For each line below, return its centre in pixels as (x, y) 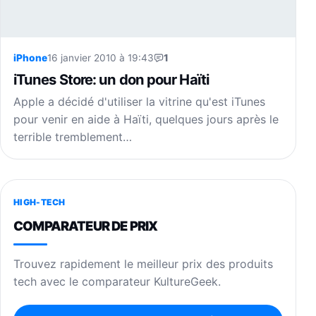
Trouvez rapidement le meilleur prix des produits (143, 263)
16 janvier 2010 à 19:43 (101, 57)
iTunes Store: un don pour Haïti (111, 79)
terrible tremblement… (73, 136)
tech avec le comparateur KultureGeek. (117, 281)
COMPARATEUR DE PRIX (86, 225)
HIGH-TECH (39, 202)
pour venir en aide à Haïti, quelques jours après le (146, 119)
